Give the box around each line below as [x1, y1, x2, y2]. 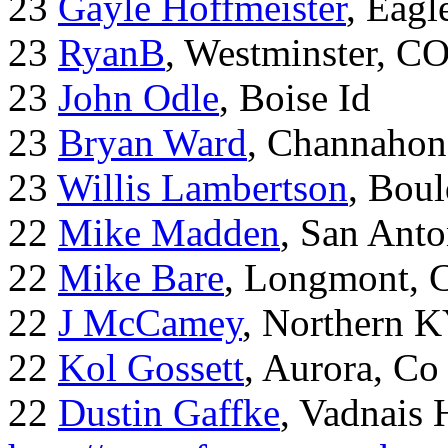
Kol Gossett [58, 346, 244, 390]
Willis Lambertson [57, 166, 348, 210]
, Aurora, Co [244, 346, 439, 390]
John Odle [58, 76, 219, 120]
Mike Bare [58, 256, 224, 300]
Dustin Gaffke [58, 391, 280, 435]
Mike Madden [58, 211, 280, 255]
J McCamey [58, 301, 242, 345]
